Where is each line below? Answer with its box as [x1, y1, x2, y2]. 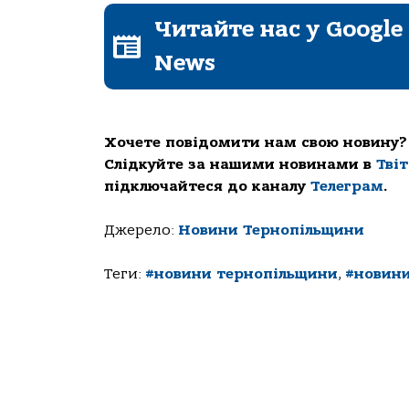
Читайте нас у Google [154, 15, 403, 43]
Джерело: [104, 221, 178, 238]
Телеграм [310, 177, 383, 194]
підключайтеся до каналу [104, 177, 310, 194]
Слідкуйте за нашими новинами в [104, 155, 376, 173]
